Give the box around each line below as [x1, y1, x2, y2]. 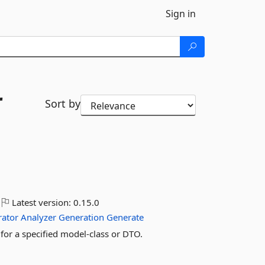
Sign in [166, 7, 196, 20]
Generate [106, 211, 144, 223]
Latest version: [9, 196, 74, 208]
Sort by [44, 96, 80, 111]
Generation [59, 211, 105, 223]
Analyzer [21, 211, 57, 223]
